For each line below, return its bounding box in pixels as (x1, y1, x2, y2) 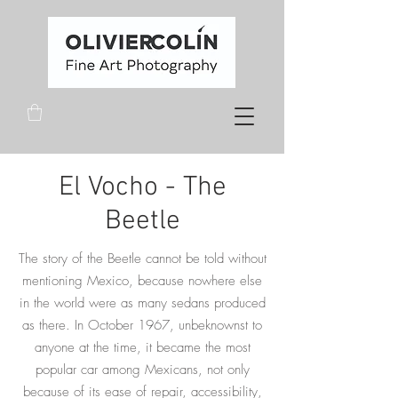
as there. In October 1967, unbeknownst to (22, 316, 262, 335)
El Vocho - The (58, 171, 227, 205)
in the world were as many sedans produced (19, 294, 266, 313)
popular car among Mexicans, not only (35, 361, 250, 379)
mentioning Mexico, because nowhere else (22, 272, 262, 291)
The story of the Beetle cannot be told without (18, 250, 267, 268)
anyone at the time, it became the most (34, 338, 251, 357)
